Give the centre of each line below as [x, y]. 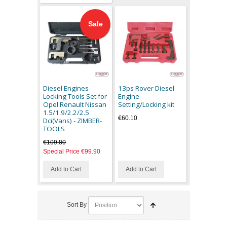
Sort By [77, 205]
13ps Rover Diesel [146, 88]
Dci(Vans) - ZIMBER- [73, 120]
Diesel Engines [66, 88]
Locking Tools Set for [75, 96]
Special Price [62, 151]
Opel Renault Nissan [75, 104]
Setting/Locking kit [146, 104]
